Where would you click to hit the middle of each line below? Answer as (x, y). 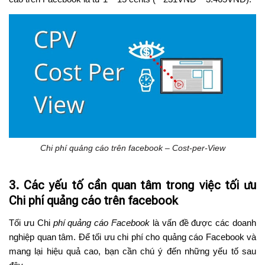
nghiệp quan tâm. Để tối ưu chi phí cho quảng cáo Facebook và (132, 237)
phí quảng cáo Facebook (100, 222)
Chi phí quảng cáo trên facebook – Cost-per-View (132, 148)
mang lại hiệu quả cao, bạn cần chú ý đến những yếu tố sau (132, 251)
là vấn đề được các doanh (203, 222)
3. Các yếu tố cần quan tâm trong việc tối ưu (132, 185)
